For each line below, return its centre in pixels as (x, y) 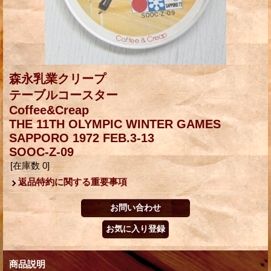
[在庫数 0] (30, 165)
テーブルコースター (64, 95)
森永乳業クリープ (57, 78)
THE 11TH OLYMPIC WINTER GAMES (115, 124)
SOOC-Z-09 (41, 152)
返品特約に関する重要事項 (73, 181)
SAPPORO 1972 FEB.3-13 (82, 138)
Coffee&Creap (49, 110)
